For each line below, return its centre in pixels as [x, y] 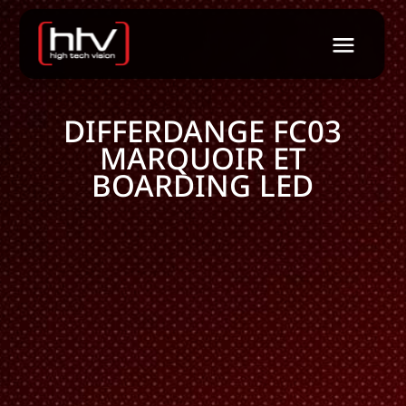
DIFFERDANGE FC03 [203, 131]
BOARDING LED [203, 185]
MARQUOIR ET [203, 158]
